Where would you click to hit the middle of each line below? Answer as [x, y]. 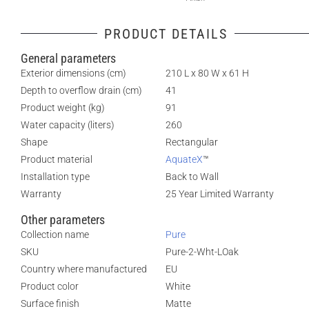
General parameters [68, 58]
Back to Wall [192, 177]
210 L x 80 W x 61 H [207, 73]
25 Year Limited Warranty [220, 194]
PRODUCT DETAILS [166, 34]
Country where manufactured [84, 269]
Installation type [55, 177]
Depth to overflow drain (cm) [81, 90]
